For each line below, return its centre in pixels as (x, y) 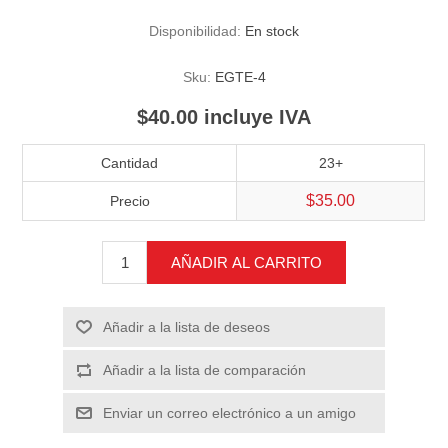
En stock (272, 31)
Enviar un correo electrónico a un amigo (229, 413)
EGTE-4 (240, 77)
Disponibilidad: (195, 31)
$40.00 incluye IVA (224, 117)
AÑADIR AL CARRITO (246, 263)
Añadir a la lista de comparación (204, 370)
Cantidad (130, 163)
